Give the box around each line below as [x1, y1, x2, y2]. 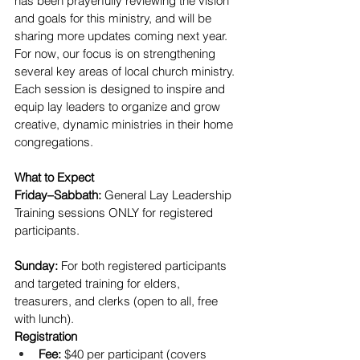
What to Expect [14, 170, 94, 186]
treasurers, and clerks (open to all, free [14, 293, 221, 309]
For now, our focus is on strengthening [14, 46, 219, 62]
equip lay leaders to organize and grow [14, 99, 223, 115]
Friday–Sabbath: [14, 187, 101, 203]
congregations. [14, 134, 93, 150]
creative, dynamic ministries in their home [14, 117, 236, 133]
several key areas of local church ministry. [14, 63, 238, 80]
